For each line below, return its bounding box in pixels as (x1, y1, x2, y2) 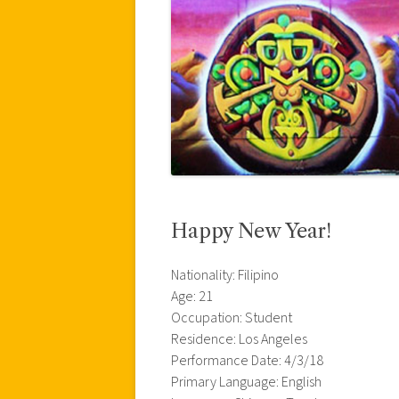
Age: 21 (171, 286, 213, 306)
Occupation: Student (171, 307, 292, 328)
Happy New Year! (171, 218, 331, 243)
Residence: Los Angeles (171, 329, 307, 349)
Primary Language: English (171, 371, 322, 392)
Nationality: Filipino (171, 265, 279, 285)
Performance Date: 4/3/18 (171, 350, 323, 370)
